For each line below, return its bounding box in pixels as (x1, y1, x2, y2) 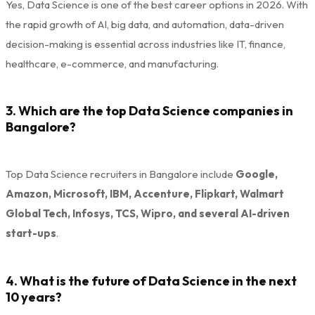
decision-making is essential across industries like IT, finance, (6, 37, 285, 51)
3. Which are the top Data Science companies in (6, 103, 293, 120)
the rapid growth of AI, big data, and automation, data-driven (6, 17, 284, 31)
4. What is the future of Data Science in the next (6, 273, 297, 290)
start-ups (6, 226, 56, 240)
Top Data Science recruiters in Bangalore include (6, 167, 236, 181)
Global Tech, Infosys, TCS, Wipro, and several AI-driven (6, 207, 290, 221)
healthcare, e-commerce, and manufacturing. (6, 56, 219, 70)
